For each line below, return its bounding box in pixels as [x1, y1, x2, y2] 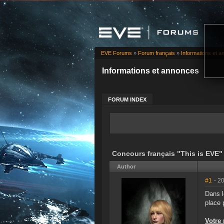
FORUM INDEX [108, 96, 146, 103]
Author [117, 163, 135, 170]
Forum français [138, 50, 175, 56]
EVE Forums [101, 50, 132, 56]
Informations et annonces [102, 66, 199, 75]
